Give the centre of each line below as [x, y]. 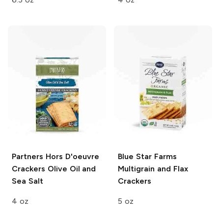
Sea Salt [27, 181]
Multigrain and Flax [153, 169]
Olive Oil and [71, 169]
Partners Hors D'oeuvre [55, 157]
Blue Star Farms [147, 157]
